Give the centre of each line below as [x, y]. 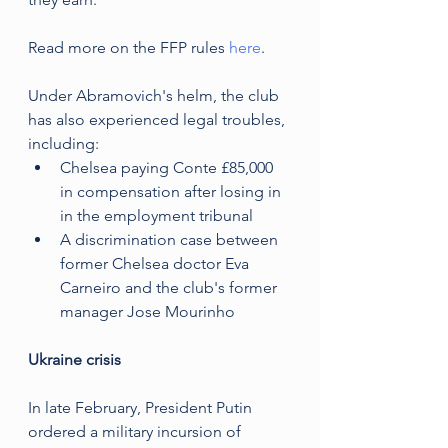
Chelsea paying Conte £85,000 [168, 167]
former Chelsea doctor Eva [156, 263]
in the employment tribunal [156, 215]
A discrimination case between [171, 239]
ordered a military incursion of [136, 431]
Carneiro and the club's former [170, 287]
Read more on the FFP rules [128, 47]
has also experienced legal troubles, [158, 119]
